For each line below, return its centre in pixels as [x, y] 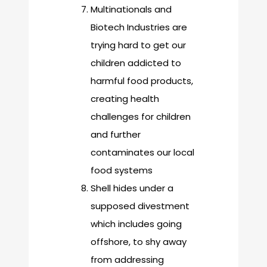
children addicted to [136, 63]
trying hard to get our [138, 45]
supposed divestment [140, 206]
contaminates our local [142, 153]
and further [116, 135]
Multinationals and [131, 10]
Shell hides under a [132, 188]
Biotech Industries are [139, 27]
